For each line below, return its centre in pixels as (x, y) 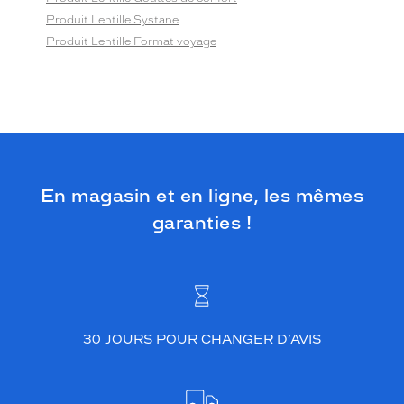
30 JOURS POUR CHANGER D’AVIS (202, 340)
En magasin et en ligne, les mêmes (202, 196)
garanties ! (202, 223)
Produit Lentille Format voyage (131, 41)
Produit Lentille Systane (112, 20)
